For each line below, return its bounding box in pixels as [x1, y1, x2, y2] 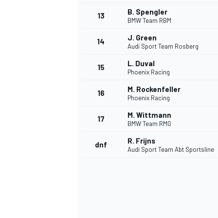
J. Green [127, 33, 157, 42]
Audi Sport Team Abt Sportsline [127, 145, 214, 154]
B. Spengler [127, 7, 167, 17]
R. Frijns [127, 136, 155, 145]
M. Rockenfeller [127, 85, 181, 94]
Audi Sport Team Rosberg [127, 42, 199, 51]
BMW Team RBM [127, 17, 171, 25]
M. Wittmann [127, 110, 171, 120]
